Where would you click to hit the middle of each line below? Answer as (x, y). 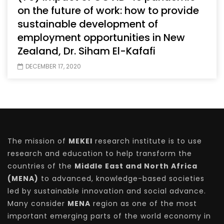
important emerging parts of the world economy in (109, 216)
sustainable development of (88, 24)
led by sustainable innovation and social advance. (107, 191)
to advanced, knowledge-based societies (121, 178)
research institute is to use (147, 141)
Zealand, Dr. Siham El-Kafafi (86, 51)
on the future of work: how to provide (108, 10)
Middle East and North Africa (136, 166)
